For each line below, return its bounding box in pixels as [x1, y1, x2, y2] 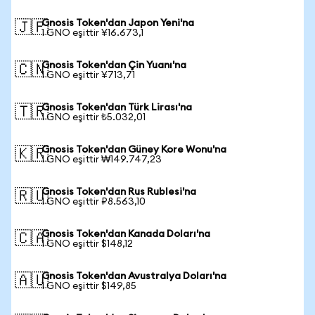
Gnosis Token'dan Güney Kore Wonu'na [41, 145, 226, 155]
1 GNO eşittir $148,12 [41, 239, 133, 249]
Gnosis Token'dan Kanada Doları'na [41, 229, 210, 239]
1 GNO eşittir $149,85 [41, 281, 136, 291]
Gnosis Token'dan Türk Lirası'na [41, 103, 192, 112]
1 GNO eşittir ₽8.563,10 [41, 197, 146, 207]
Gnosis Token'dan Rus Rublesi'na [41, 187, 196, 197]
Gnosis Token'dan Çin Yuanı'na [41, 60, 186, 70]
